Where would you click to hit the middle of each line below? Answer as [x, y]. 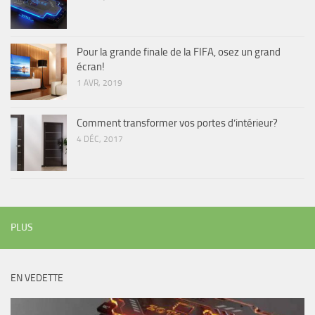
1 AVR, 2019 [99, 83]
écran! [91, 67]
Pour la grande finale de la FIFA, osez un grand [179, 52]
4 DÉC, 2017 [100, 140]
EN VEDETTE [37, 278]
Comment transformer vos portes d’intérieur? [177, 123]
